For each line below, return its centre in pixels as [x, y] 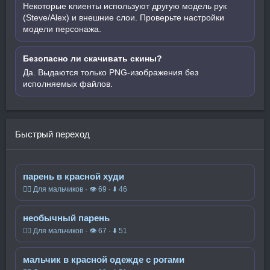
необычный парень [66, 218]
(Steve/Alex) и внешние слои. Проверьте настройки [124, 17]
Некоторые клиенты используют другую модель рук [125, 6]
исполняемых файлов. [68, 84]
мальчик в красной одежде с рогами [104, 259]
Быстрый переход [52, 134]
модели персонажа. [62, 29]
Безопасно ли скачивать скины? [93, 58]
